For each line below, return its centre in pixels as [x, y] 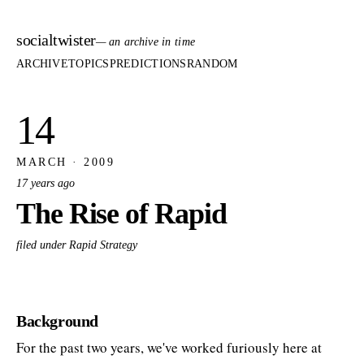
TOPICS [89, 64]
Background [58, 321]
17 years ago [45, 183]
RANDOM [212, 64]
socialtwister [56, 40]
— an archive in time [145, 42]
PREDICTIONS [148, 64]
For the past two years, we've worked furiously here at [169, 347]
